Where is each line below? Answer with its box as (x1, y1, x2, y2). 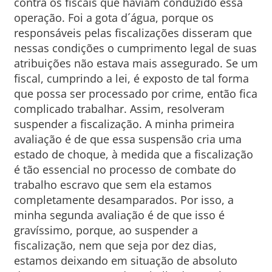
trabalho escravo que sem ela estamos (13, 177, 212, 192)
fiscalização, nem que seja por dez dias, (13, 238, 217, 253)
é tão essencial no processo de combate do (13, 162, 236, 177)
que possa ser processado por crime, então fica (13, 86, 257, 101)
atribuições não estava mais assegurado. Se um (13, 56, 258, 70)
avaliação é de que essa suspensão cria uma (13, 132, 242, 146)
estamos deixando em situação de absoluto (13, 253, 237, 268)
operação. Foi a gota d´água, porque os (13, 10, 214, 25)
